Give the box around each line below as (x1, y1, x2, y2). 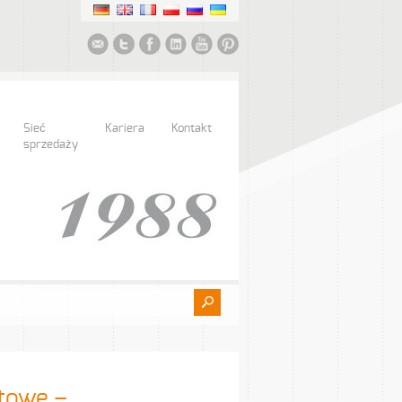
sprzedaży (23, 139, 78, 151)
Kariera (105, 123, 144, 135)
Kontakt (171, 123, 212, 135)
